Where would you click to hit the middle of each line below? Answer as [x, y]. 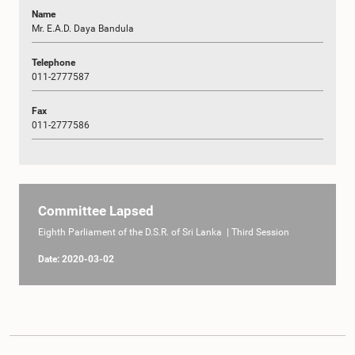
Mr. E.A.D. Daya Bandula [83, 29]
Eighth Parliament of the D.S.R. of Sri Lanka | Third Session [164, 232]
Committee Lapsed [96, 211]
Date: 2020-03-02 [76, 259]
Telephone [53, 63]
